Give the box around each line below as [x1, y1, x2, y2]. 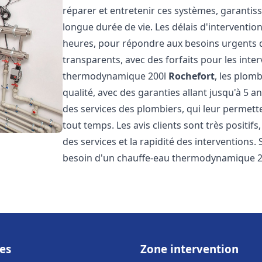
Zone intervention [140, 242, 239, 256]
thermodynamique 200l [63, 70, 169, 82]
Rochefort [168, 70, 215, 82]
